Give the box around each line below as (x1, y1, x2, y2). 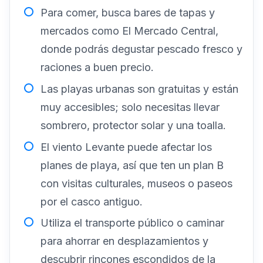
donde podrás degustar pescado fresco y (41, 43, 242, 56)
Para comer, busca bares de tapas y (41, 6, 215, 19)
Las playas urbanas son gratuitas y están (41, 82, 238, 95)
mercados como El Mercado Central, (41, 25, 218, 38)
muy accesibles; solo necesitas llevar (41, 100, 220, 113)
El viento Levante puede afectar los (41, 140, 212, 153)
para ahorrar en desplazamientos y (41, 235, 208, 248)
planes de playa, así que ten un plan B (41, 159, 224, 171)
